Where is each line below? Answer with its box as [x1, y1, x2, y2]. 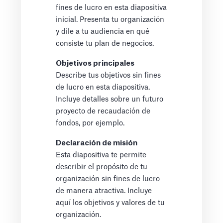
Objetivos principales [56, 60, 135, 68]
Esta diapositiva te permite [56, 151, 147, 159]
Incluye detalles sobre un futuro [56, 96, 164, 104]
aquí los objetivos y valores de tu [56, 199, 165, 207]
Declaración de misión [56, 139, 138, 147]
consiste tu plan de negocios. [56, 40, 154, 48]
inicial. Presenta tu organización [56, 16, 165, 24]
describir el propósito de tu [56, 163, 148, 171]
